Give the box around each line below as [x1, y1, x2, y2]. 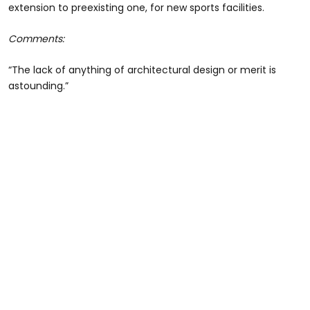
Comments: [8, 32, 64, 46]
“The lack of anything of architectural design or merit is [8, 63, 276, 77]
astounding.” [8, 79, 69, 93]
